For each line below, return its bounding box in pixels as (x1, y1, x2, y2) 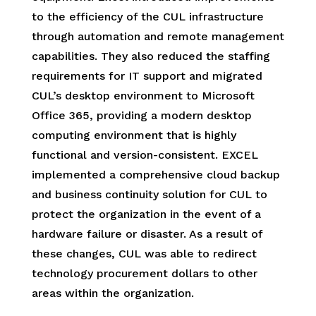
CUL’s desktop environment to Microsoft (31, 88, 255, 102)
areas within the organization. (31, 286, 194, 300)
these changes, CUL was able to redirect (31, 246, 257, 260)
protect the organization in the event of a (31, 207, 261, 221)
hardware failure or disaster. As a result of (31, 226, 262, 241)
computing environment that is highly (31, 128, 236, 142)
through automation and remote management (31, 29, 284, 43)
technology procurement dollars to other (31, 266, 257, 280)
